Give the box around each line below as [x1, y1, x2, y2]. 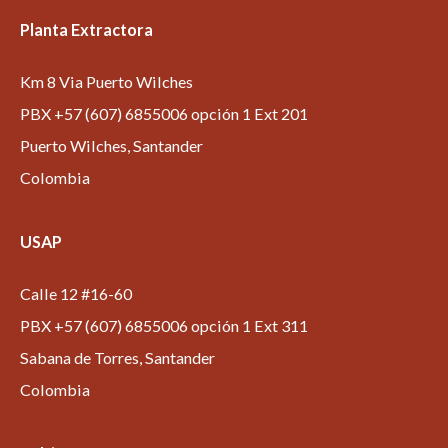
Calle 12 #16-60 [20, 284, 132, 303]
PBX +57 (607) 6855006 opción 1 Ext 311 [20, 316, 308, 335]
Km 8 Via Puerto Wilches [20, 72, 193, 91]
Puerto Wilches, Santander [20, 136, 203, 155]
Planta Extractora [20, 20, 153, 39]
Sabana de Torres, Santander [20, 348, 215, 367]
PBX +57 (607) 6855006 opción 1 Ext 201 [20, 104, 308, 123]
